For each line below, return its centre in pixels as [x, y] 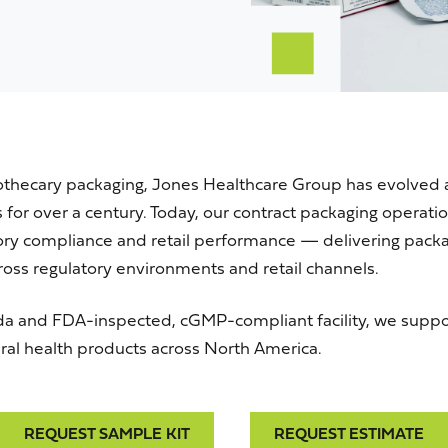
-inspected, [133, 321]
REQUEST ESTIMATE [349, 435]
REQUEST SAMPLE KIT [107, 435]
